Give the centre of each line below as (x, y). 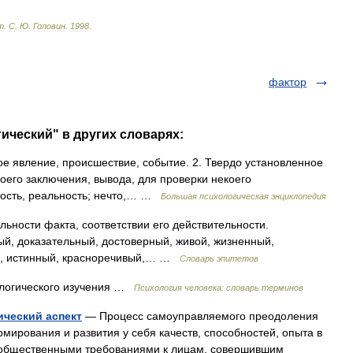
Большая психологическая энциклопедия (243, 196)
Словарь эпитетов (219, 258)
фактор (288, 82)
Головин (49, 26)
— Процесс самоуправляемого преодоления (200, 316)
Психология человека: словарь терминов (219, 288)
